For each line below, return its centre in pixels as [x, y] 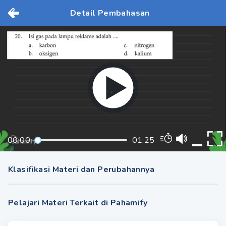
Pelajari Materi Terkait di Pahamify [78, 203]
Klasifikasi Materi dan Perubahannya [81, 169]
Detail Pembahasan [110, 13]
